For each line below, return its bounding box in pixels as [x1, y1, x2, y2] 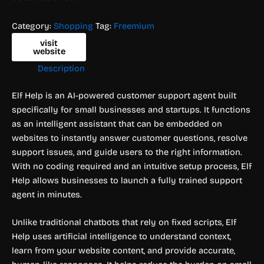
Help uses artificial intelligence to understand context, [12, 231, 231, 242]
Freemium [114, 21, 154, 32]
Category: [12, 21, 54, 32]
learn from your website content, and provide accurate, [12, 245, 235, 256]
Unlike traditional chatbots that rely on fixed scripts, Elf [12, 217, 236, 228]
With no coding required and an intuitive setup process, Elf [12, 160, 252, 171]
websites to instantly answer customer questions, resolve [12, 132, 247, 143]
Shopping [54, 21, 93, 32]
